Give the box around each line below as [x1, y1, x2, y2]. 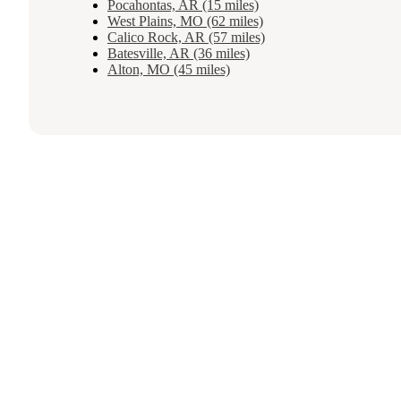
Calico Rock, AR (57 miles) [107, 30, 265, 46]
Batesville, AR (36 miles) [107, 46, 250, 62]
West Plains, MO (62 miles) [107, 13, 263, 30]
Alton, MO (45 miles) [107, 62, 230, 78]
